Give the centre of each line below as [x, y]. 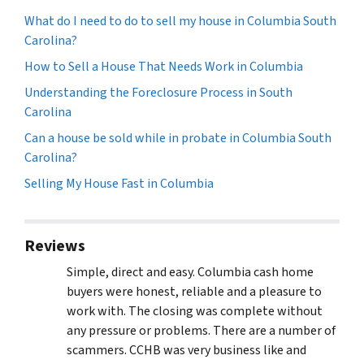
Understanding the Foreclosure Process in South [158, 92]
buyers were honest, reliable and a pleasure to [194, 292]
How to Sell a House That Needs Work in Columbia [164, 66]
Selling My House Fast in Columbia [119, 183]
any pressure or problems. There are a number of [201, 331]
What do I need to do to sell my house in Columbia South [180, 21]
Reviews [55, 247]
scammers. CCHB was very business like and [186, 351]
